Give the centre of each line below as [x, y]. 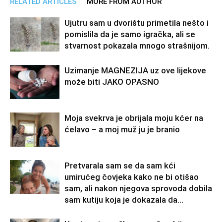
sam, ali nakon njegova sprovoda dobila [138, 188]
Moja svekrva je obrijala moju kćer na [134, 118]
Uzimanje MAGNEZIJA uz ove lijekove [135, 70]
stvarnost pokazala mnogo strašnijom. [137, 45]
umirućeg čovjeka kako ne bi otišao [132, 177]
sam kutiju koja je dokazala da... [124, 199]
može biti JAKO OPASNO [112, 82]
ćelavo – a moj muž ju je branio [122, 129]
